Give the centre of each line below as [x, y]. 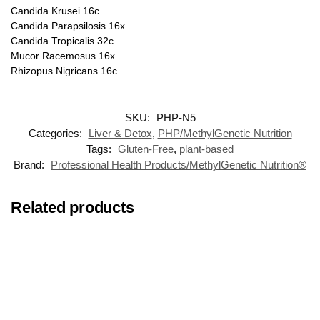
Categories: [56, 133]
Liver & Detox [120, 133]
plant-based [206, 149]
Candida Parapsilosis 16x [68, 26]
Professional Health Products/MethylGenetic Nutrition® [179, 164]
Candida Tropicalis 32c [62, 41]
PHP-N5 [176, 117]
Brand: [30, 164]
